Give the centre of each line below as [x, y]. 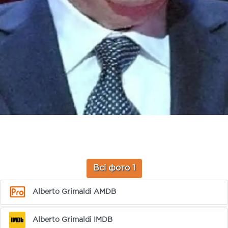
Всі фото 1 [114, 168]
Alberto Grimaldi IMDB [73, 220]
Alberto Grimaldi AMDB [75, 192]
